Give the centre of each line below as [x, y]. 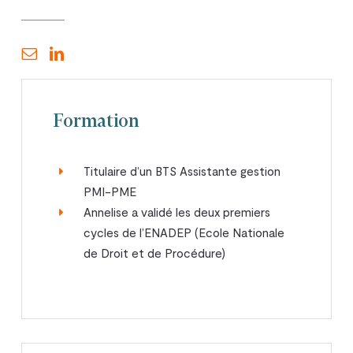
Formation [97, 122]
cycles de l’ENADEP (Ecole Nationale [184, 232]
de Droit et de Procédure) [155, 253]
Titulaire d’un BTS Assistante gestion [182, 171]
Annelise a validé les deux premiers [177, 212]
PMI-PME [110, 191]
